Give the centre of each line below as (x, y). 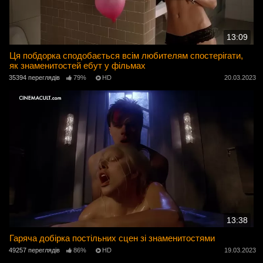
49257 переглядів (34, 250)
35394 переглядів (34, 77)
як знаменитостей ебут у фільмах (78, 65)
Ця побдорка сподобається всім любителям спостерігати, (127, 55)
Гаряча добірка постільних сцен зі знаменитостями (112, 238)
